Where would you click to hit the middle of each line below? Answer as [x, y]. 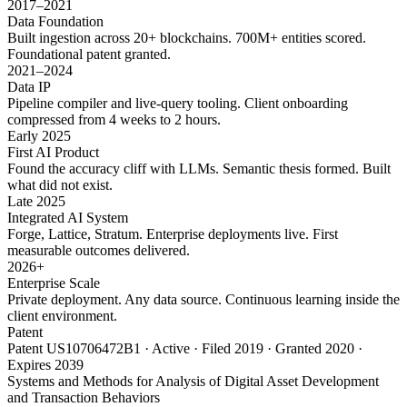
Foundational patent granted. [89, 55]
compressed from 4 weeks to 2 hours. [114, 120]
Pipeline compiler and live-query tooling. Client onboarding [178, 104]
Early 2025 [39, 136]
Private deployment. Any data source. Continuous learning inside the [203, 300]
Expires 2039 [45, 365]
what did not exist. [60, 185]
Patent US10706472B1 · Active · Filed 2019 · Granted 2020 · [185, 349]
